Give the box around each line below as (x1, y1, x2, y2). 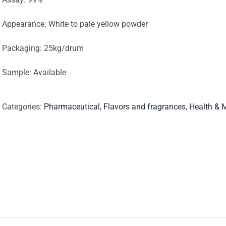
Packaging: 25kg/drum (2, 43, 84, 53)
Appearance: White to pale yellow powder (2, 19, 148, 29)
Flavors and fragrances (103, 102, 186, 111)
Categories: (2, 102, 44, 111)
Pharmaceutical (44, 102, 100, 111)
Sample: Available (2, 68, 66, 77)
